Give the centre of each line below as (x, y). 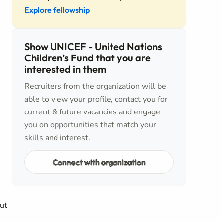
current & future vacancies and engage (92, 112)
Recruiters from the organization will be (95, 86)
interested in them (65, 69)
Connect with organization (99, 162)
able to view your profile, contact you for (96, 99)
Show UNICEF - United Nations (93, 46)
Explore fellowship (57, 10)
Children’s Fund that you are (87, 58)
